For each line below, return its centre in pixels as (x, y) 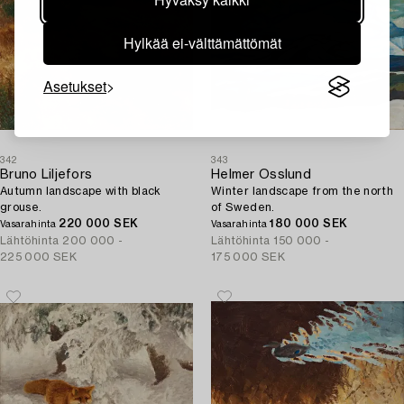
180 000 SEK (309, 224)
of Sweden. (243, 207)
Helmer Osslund (261, 175)
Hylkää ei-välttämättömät (202, 43)
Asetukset (75, 86)
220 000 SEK (99, 224)
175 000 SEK (248, 257)
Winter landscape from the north (303, 191)
